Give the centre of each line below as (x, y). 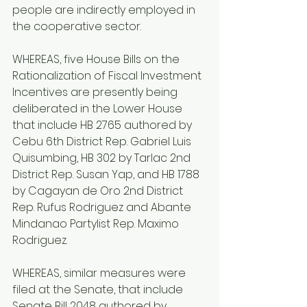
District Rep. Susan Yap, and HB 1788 (107, 175)
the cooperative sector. (77, 27)
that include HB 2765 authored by (103, 125)
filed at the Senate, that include (99, 290)
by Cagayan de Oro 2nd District (99, 191)
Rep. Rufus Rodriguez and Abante (103, 208)
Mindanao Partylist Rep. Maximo (97, 224)
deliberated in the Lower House (99, 109)
